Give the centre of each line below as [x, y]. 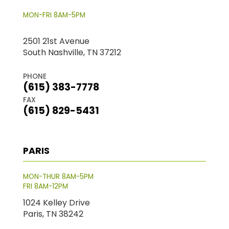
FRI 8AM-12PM [45, 186]
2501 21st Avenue [56, 41]
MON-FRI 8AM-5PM [54, 15]
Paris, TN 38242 [53, 214]
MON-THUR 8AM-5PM [58, 176]
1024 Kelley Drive [56, 202]
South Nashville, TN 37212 [72, 52]
